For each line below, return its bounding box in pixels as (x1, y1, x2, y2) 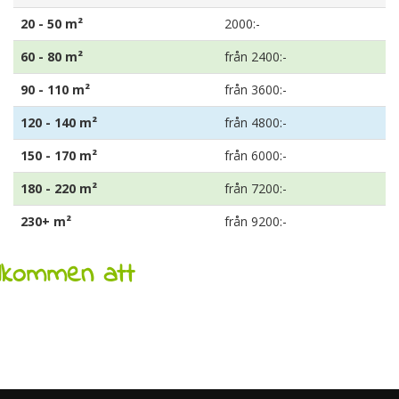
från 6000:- (224, 147, 287, 164)
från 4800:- (224, 114, 287, 131)
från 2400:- (224, 48, 287, 65)
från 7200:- (224, 180, 287, 197)
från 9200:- (224, 213, 287, 230)
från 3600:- (224, 81, 287, 98)
